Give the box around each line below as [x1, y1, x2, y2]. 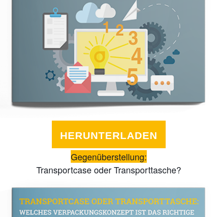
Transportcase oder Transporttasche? [36, 163, 181, 176]
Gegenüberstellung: [70, 150, 147, 163]
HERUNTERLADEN [60, 129, 157, 141]
